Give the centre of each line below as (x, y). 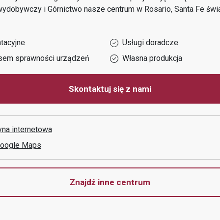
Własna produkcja (152, 58)
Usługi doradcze (150, 42)
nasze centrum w (114, 9)
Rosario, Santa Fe (174, 9)
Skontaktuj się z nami (110, 89)
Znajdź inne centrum (110, 182)
